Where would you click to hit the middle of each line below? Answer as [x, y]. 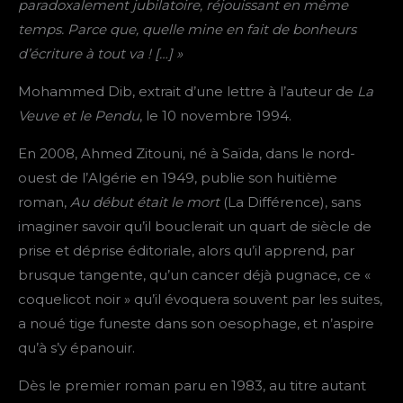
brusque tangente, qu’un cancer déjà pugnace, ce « [194, 275]
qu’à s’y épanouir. [76, 348]
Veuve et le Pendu [79, 116]
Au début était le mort [147, 202]
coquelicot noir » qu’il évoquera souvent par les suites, [200, 300]
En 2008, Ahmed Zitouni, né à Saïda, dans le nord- [187, 154]
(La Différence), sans [292, 202]
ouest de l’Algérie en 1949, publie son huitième [178, 178]
